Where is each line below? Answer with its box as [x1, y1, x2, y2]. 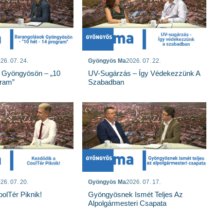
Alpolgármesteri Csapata [88, 199, 167, 208]
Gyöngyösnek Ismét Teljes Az [88, 190, 183, 199]
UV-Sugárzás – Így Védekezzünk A [88, 69, 200, 78]
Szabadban [88, 78, 125, 87]
